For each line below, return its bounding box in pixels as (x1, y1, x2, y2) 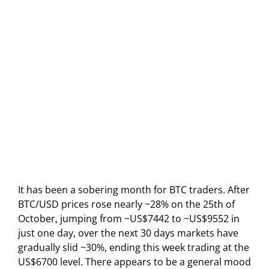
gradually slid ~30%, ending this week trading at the (18, 241, 249, 255)
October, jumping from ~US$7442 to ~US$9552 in (18, 212, 240, 226)
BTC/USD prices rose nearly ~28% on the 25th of (18, 198, 235, 211)
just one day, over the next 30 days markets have (18, 226, 238, 240)
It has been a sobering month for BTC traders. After (18, 183, 250, 197)
